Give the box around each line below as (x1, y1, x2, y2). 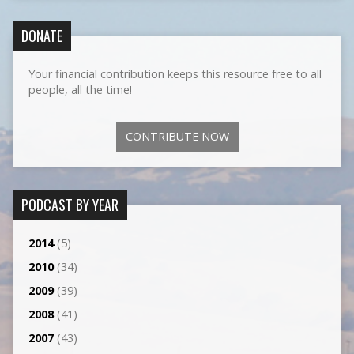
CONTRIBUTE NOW (125, 129, 229, 144)
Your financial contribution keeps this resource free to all (28, 66, 322, 81)
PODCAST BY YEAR (21, 194, 119, 215)
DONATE (21, 25, 62, 46)
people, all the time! (28, 82, 132, 97)
